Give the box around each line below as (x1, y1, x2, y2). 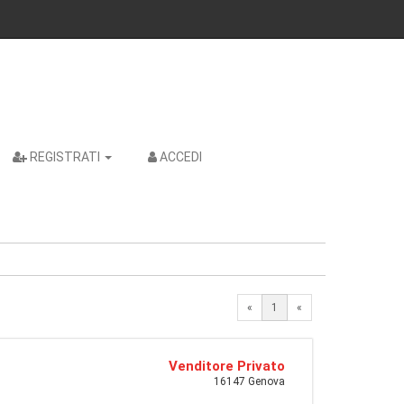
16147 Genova (214, 375, 285, 388)
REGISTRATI (30, 150, 100, 164)
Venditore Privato (169, 358, 285, 374)
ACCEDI (160, 150, 202, 164)
